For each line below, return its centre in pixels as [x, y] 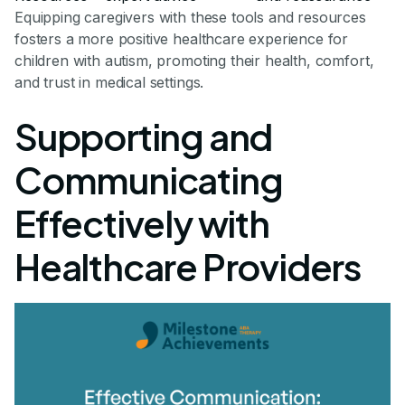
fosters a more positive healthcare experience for [182, 39]
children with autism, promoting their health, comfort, [194, 61]
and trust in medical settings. [109, 83]
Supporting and [144, 137]
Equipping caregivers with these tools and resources [190, 18]
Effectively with [142, 223]
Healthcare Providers [188, 267]
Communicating [149, 180]
